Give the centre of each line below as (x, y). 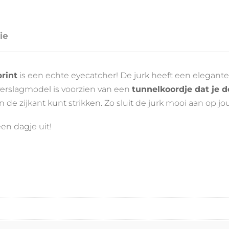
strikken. (86, 103)
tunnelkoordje (163, 89)
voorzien (79, 89)
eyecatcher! (96, 76)
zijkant (33, 103)
